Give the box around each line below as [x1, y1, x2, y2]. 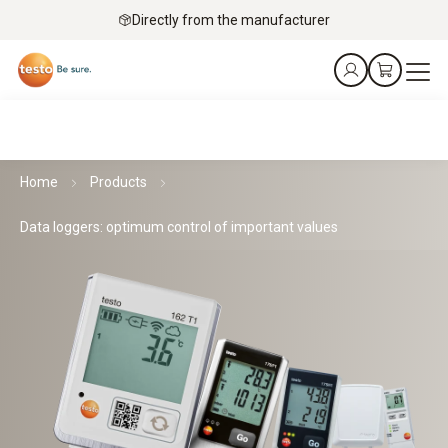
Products [90, 174, 147, 190]
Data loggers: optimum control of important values [20, 219, 338, 235]
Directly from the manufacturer [132, 11, 330, 28]
